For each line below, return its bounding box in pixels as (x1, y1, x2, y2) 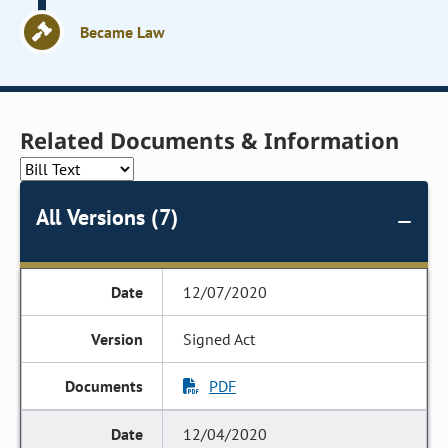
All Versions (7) (36, 203, 178, 231)
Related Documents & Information (20, 125, 400, 155)
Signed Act (183, 329, 256, 349)
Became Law (80, 22, 166, 42)
